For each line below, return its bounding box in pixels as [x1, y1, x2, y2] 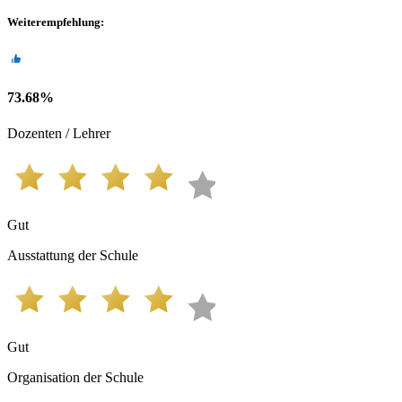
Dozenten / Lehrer [7, 125, 110, 141]
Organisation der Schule [7, 369, 144, 385]
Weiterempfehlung [7, 14, 100, 29]
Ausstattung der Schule [7, 247, 138, 263]
